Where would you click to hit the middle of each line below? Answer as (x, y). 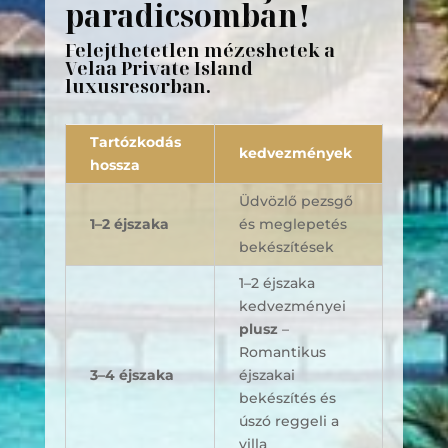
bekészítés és (287, 398)
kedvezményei (292, 306)
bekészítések (286, 247)
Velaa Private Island (158, 68)
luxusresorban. (137, 86)
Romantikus (282, 352)
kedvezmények (295, 153)
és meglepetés (292, 224)
